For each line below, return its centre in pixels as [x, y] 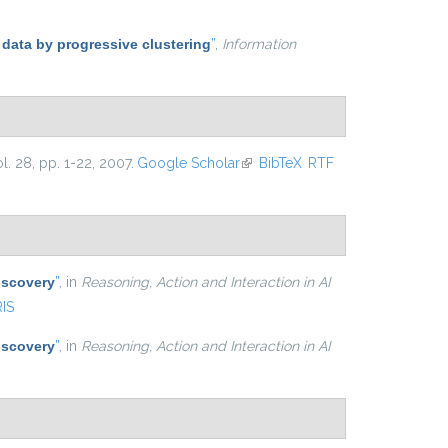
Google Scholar [188, 163]
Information [259, 44]
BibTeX [280, 163]
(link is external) [289, 163]
